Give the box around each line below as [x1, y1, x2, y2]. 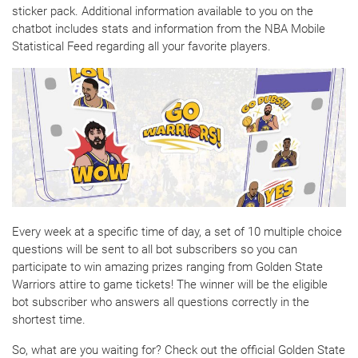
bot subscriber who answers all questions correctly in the [12, 294, 309, 309]
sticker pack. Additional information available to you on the [12, 3, 313, 18]
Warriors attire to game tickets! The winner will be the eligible [12, 276, 328, 292]
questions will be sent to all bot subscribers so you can [12, 241, 297, 257]
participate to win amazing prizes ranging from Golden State [12, 259, 323, 274]
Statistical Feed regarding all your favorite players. [12, 38, 271, 54]
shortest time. [12, 312, 86, 327]
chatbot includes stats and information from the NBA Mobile [12, 21, 325, 36]
